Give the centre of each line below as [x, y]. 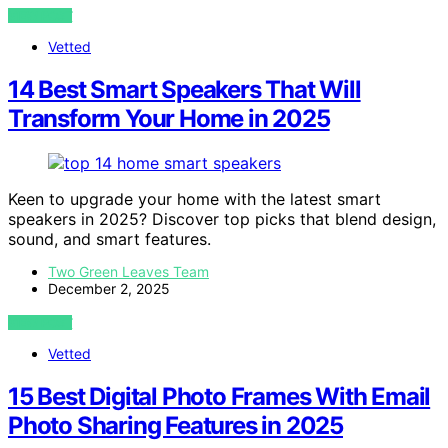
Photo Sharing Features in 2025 [175, 426]
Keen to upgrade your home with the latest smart [194, 199]
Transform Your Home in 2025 [169, 119]
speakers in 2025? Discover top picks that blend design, [222, 219]
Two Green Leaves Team [128, 272]
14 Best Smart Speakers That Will [184, 90]
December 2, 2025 [109, 289]
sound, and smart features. [109, 239]
